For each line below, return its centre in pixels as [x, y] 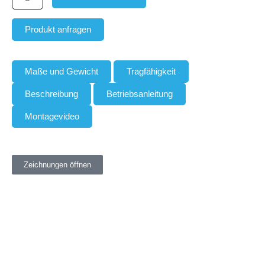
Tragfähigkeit [151, 71]
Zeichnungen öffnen [57, 164]
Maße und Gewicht [62, 71]
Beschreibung [51, 94]
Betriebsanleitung [140, 94]
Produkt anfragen [58, 29]
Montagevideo [52, 116]
